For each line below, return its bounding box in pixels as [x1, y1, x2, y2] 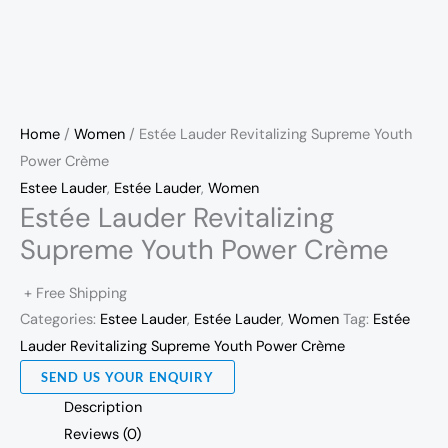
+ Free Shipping [24, 283, 127, 303]
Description [63, 398, 142, 418]
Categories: [20, 310, 100, 330]
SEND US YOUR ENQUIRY [41, 369, 214, 386]
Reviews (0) [63, 425, 141, 445]
